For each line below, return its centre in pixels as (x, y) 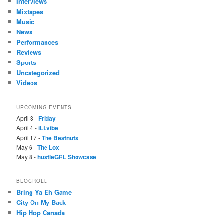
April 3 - (28, 118)
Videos (27, 83)
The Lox (48, 147)
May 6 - (27, 147)
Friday (47, 118)
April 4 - (28, 127)
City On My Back (41, 202)
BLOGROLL (32, 181)
